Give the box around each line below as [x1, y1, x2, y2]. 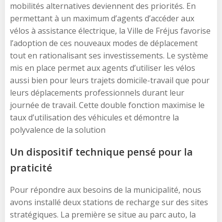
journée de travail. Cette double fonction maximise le [10, 99, 205, 111]
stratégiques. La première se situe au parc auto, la [10, 209, 196, 220]
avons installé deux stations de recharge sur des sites [10, 196, 208, 208]
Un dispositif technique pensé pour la [10, 145, 193, 159]
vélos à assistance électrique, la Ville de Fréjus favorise [10, 25, 211, 36]
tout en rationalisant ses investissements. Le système [10, 50, 208, 61]
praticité [10, 161, 52, 174]
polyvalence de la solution [10, 124, 106, 135]
